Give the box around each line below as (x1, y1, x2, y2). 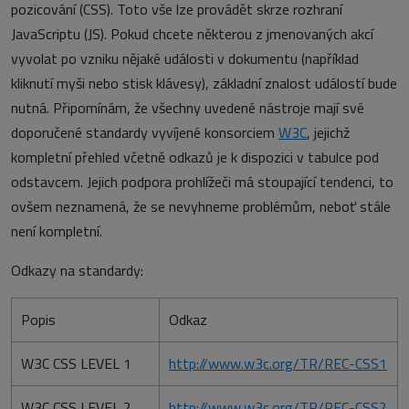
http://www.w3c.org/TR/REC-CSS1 (169, 352, 387, 374)
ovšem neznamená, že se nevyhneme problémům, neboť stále (11, 195, 391, 217)
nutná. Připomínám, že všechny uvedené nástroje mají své (11, 97, 364, 119)
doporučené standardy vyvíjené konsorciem (11, 121, 278, 143)
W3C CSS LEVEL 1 (21, 352, 131, 374)
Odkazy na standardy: (11, 259, 143, 281)
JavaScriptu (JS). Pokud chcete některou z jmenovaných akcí (11, 23, 373, 45)
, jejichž (307, 121, 350, 143)
